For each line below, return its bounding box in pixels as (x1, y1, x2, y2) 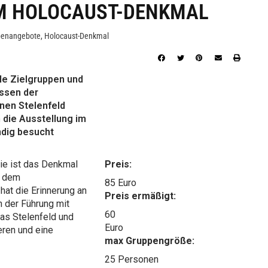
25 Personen (105, 253, 159, 265)
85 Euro (105, 176, 137, 188)
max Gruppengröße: (105, 234, 195, 246)
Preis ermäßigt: (105, 190, 176, 202)
